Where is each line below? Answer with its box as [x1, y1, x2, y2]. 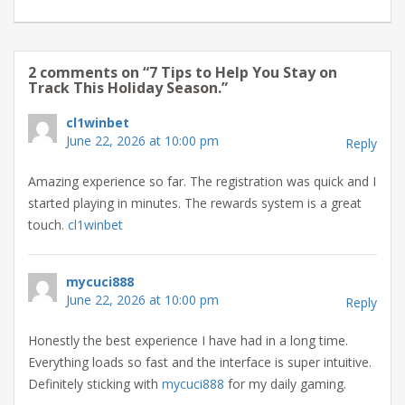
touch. [28, 216, 68, 234]
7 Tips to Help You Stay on [149, 62, 337, 83]
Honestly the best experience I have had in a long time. [28, 332, 348, 350]
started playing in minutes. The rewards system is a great [28, 194, 362, 212]
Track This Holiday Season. [28, 78, 221, 99]
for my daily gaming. [224, 375, 346, 393]
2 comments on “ [28, 62, 149, 83]
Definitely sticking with [28, 375, 162, 393]
